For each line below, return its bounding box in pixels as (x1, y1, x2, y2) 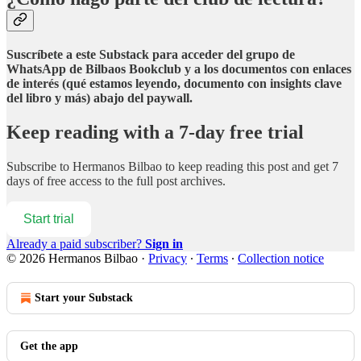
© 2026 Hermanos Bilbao (6, 251, 138, 265)
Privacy (148, 251, 187, 265)
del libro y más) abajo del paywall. (6, 90, 193, 105)
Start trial (23, 211, 74, 226)
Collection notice (238, 251, 324, 265)
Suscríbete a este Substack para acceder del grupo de (6, 47, 295, 61)
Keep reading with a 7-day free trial (6, 121, 304, 143)
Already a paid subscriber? (6, 236, 145, 251)
